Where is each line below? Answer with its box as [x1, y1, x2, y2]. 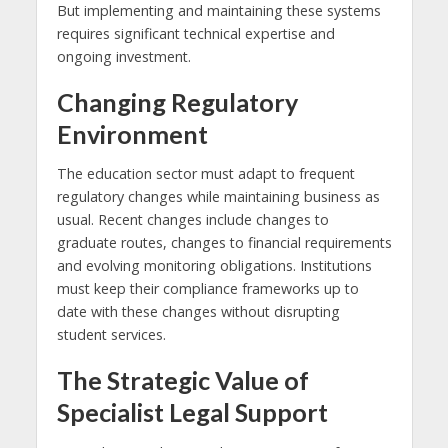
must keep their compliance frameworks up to [56, 279, 359, 299]
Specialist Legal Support [56, 397, 328, 428]
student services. [56, 325, 166, 345]
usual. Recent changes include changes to [56, 210, 329, 230]
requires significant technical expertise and [56, 24, 335, 44]
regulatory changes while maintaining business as [56, 187, 380, 207]
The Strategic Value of [56, 365, 309, 396]
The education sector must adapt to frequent [56, 164, 355, 184]
